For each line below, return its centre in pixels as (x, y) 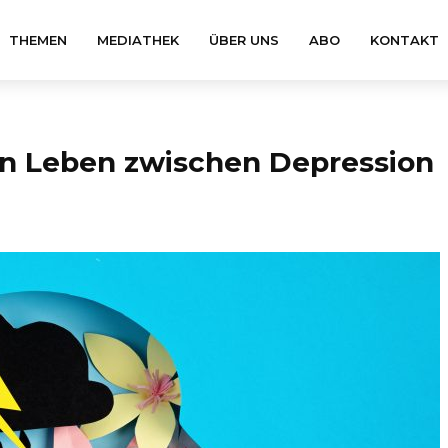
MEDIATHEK (138, 40)
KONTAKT (404, 40)
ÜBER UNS (244, 40)
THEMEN (38, 40)
